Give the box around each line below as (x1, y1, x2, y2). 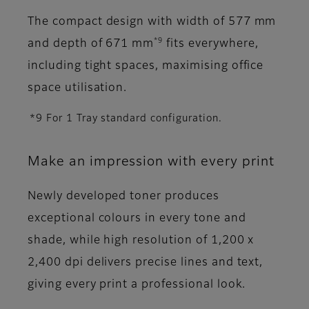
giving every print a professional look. (28, 279, 246, 291)
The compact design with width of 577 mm (28, 17, 277, 28)
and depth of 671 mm (28, 39, 154, 50)
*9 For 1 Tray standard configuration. (30, 114, 222, 124)
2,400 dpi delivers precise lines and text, (28, 257, 263, 269)
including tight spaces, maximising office (28, 61, 264, 72)
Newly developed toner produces (28, 191, 219, 203)
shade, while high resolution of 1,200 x (28, 235, 255, 247)
